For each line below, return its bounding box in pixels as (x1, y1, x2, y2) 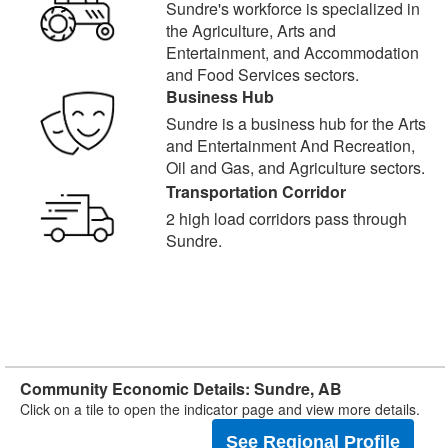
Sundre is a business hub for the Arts (165, 112, 426, 135)
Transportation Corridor (165, 180, 346, 203)
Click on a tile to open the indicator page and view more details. (20, 399, 420, 419)
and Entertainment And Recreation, (165, 134, 415, 157)
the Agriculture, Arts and (165, 19, 336, 42)
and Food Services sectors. (165, 63, 359, 86)
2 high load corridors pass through (165, 207, 407, 230)
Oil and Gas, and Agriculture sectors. (165, 156, 425, 179)
